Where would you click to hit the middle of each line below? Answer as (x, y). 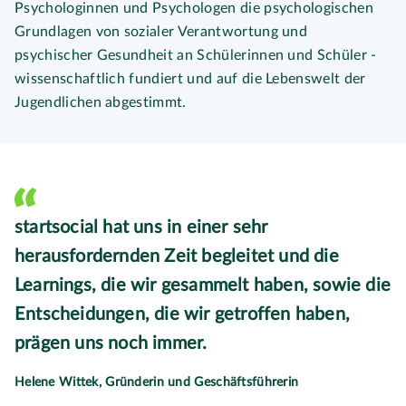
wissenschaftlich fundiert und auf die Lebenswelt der (190, 79)
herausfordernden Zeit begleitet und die (177, 257)
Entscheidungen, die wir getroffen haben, (183, 315)
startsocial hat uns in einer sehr (141, 228)
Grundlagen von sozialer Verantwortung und (161, 32)
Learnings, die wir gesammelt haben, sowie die (203, 286)
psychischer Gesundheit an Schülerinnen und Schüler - (196, 55)
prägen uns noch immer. (111, 344)
